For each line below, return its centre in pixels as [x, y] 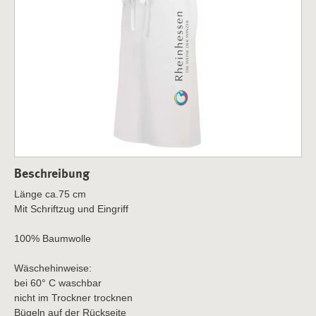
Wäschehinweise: [53, 268]
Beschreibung [52, 173]
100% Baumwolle [53, 238]
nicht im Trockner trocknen [73, 297]
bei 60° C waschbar [58, 282]
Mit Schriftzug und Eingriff [71, 208]
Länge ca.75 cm [50, 194]
